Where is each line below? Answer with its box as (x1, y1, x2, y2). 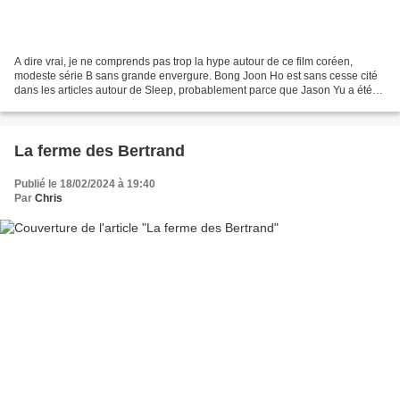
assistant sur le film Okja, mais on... (14, 97, 183, 111)
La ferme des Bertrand (14, 141, 185, 160)
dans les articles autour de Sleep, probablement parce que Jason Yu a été (14, 83, 372, 96)
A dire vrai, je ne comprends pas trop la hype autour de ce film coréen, (14, 54, 353, 68)
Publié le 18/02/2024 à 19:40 (14, 177, 155, 190)
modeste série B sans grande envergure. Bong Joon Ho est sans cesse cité (14, 69, 378, 82)
